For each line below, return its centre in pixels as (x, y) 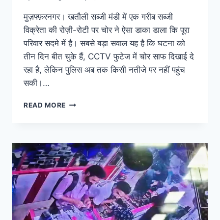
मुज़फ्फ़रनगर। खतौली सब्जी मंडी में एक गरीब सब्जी (98, 17)
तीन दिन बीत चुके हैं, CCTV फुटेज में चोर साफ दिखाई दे (109, 57)
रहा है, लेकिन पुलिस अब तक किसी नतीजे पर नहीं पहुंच (104, 70)
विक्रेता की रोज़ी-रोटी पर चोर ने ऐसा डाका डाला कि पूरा (107, 30)
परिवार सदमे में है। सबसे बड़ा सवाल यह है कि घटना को (104, 43)
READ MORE (45, 105)
